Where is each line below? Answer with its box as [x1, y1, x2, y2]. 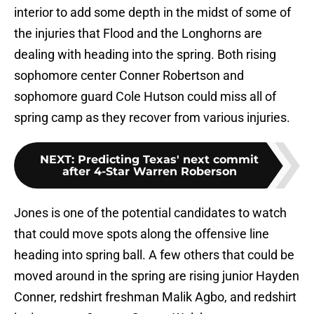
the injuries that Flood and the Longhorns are [14, 26, 262, 41]
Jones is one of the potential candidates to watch [14, 205, 287, 221]
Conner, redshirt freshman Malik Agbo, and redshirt [14, 289, 296, 305]
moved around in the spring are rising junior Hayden [14, 268, 299, 284]
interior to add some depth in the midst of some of [14, 5, 291, 20]
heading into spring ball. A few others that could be [14, 247, 294, 263]
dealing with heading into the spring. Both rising [14, 47, 276, 62]
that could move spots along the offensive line [14, 226, 269, 242]
